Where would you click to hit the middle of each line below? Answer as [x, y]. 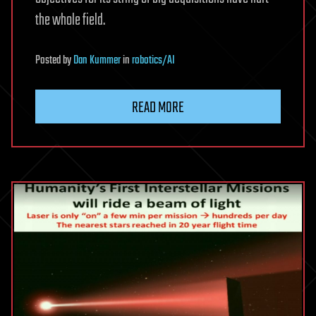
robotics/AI [153, 60]
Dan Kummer [97, 60]
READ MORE [158, 108]
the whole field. [70, 20]
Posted [49, 60]
